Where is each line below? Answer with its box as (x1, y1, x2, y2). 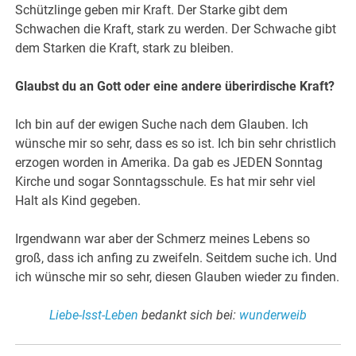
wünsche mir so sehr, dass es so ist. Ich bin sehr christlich (15, 136, 337, 152)
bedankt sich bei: (138, 308, 239, 323)
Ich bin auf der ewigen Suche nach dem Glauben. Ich (15, 117, 309, 133)
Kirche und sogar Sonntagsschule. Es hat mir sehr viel (15, 174, 316, 190)
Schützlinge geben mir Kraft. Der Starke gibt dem (15, 2, 288, 18)
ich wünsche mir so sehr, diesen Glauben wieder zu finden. (15, 269, 340, 285)
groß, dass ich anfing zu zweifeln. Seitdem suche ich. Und (15, 250, 338, 266)
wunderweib (239, 308, 307, 323)
